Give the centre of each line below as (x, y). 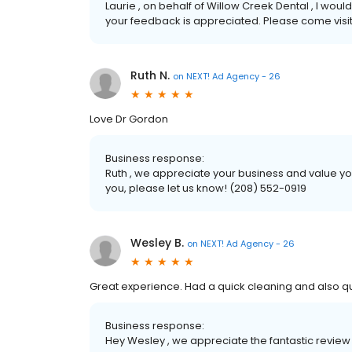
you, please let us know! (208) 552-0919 (206, 189)
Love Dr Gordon (129, 119)
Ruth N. (150, 76)
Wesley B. (157, 243)
